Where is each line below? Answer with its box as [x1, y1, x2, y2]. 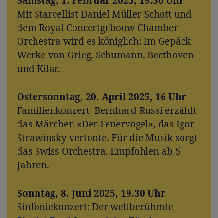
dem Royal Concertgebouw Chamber [17, 21, 178, 35]
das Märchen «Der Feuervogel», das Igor [17, 118, 194, 131]
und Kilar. [17, 62, 60, 75]
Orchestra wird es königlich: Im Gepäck [17, 35, 191, 48]
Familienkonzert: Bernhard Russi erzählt [17, 104, 197, 117]
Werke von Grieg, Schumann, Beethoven [17, 49, 194, 62]
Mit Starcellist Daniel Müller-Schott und [17, 8, 192, 21]
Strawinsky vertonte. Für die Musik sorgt [17, 131, 198, 145]
